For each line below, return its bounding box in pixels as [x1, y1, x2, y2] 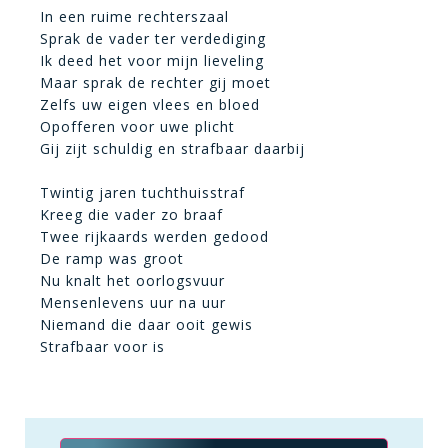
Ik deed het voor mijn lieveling [40, 51, 264, 70]
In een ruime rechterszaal [40, 7, 229, 26]
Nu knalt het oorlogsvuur [40, 271, 225, 290]
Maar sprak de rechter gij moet [40, 73, 271, 92]
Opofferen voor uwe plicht [40, 117, 235, 136]
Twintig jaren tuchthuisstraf [40, 183, 245, 202]
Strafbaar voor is [40, 337, 165, 356]
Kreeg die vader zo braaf [40, 205, 223, 224]
